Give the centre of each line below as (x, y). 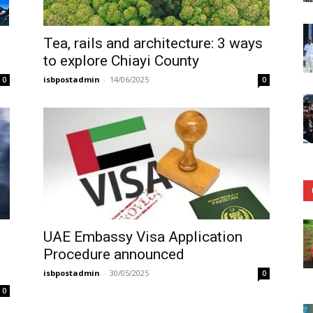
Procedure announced (114, 254)
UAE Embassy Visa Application (143, 237)
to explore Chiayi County (121, 61)
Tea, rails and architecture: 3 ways (153, 43)
